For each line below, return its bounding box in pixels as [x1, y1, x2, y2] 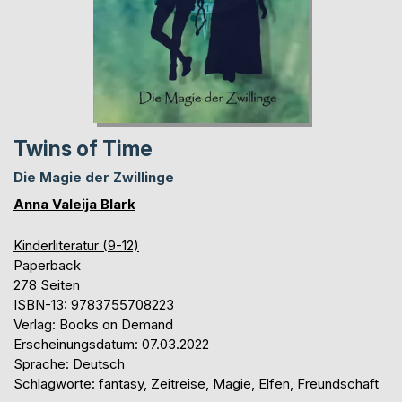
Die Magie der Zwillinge [13, 169, 174, 187]
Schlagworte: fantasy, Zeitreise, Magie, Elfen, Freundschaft [13, 375, 379, 393]
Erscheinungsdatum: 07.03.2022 [13, 336, 209, 354]
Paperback [13, 257, 81, 275]
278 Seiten [13, 276, 80, 294]
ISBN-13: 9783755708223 [13, 296, 174, 314]
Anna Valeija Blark [13, 196, 135, 214]
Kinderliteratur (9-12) [13, 237, 139, 255]
